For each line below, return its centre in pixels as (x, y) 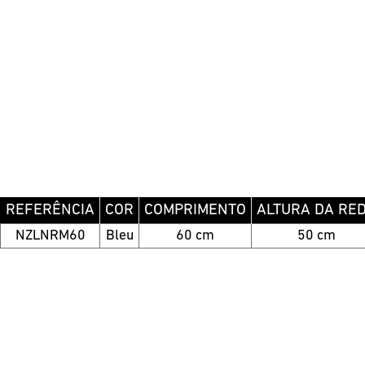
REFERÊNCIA (50, 210)
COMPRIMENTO (195, 210)
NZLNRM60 (50, 235)
